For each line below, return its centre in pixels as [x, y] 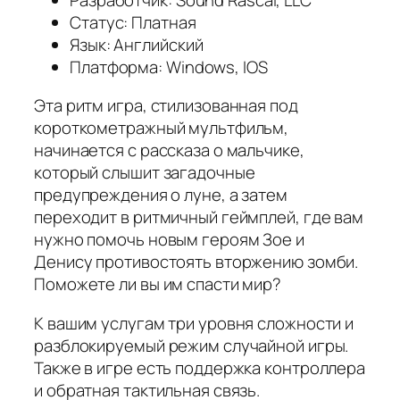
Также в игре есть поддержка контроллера [200, 367]
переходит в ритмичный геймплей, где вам [199, 217]
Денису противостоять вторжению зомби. [196, 262]
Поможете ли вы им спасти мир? [158, 284]
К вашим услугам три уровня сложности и [194, 323]
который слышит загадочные [145, 173]
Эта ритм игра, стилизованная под [166, 106]
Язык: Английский [137, 44]
